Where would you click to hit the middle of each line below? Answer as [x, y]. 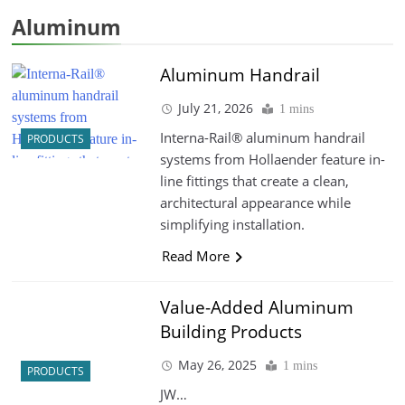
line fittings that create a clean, [254, 180]
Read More [195, 255]
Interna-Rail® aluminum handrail [262, 137]
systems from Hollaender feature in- [272, 159]
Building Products [231, 331]
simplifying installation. [232, 224]
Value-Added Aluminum [256, 307]
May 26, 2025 [217, 364]
